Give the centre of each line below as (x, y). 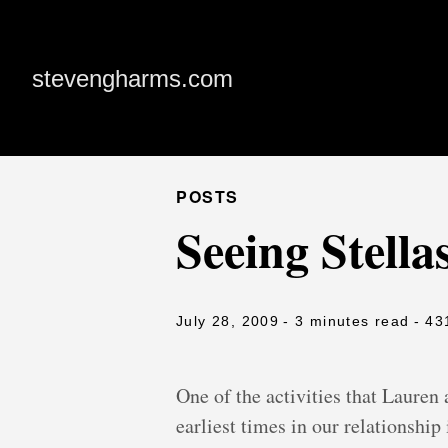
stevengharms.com (132, 78)
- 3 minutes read (346, 321)
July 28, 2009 (228, 321)
